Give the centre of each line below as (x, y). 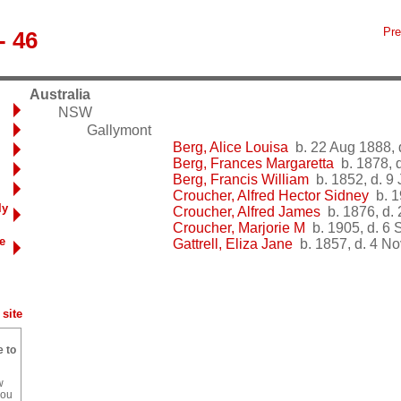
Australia (60, 95)
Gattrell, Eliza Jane (233, 244)
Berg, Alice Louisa (230, 148)
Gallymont (119, 130)
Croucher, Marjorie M (239, 228)
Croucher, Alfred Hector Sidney (271, 196)
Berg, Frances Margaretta (253, 164)
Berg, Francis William (241, 180)
